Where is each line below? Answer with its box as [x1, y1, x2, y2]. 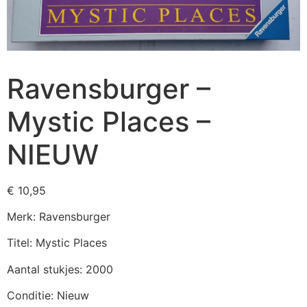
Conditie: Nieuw [7, 288, 89, 303]
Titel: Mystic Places [7, 236, 107, 250]
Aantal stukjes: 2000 [7, 262, 113, 276]
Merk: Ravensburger [7, 210, 110, 224]
